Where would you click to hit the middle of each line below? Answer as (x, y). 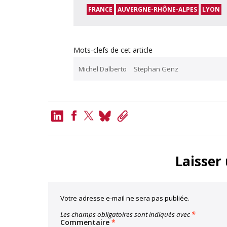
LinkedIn (79, 116)
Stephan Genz (156, 69)
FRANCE (100, 9)
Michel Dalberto (102, 69)
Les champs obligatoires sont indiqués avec (126, 214)
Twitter (97, 131)
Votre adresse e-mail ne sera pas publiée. (125, 198)
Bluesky (125, 116)
